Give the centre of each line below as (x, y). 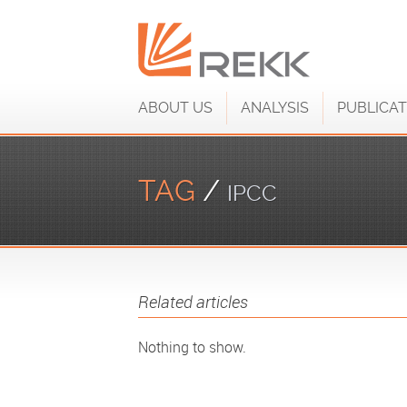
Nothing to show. (192, 347)
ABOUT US (175, 108)
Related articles (193, 302)
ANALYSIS (275, 108)
